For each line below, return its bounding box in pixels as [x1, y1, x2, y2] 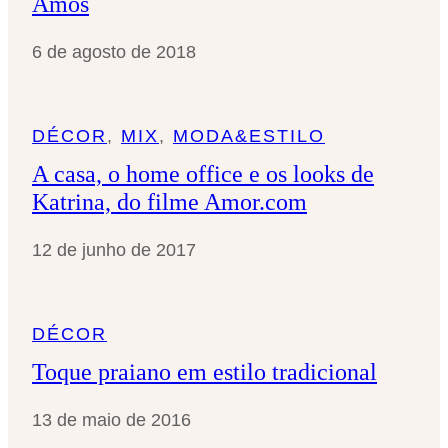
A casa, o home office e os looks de [32, 160, 374, 187]
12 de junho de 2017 [32, 239, 196, 260]
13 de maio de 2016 [32, 409, 191, 430]
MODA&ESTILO [173, 125, 325, 146]
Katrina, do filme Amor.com [32, 188, 307, 215]
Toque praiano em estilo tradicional [32, 358, 377, 385]
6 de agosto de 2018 [32, 41, 196, 62]
